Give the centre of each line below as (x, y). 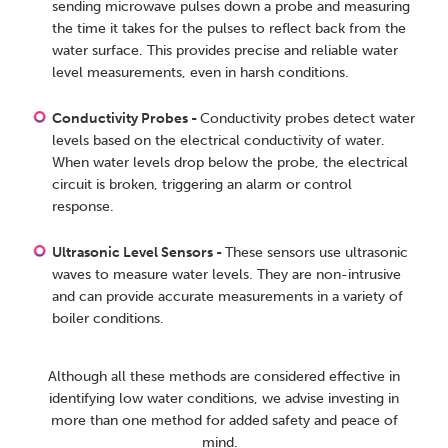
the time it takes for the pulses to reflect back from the (229, 29)
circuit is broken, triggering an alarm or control (202, 185)
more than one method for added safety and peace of (224, 421)
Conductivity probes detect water (308, 119)
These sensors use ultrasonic (317, 253)
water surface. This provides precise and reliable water (225, 51)
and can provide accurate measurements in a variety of (228, 297)
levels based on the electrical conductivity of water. (219, 141)
